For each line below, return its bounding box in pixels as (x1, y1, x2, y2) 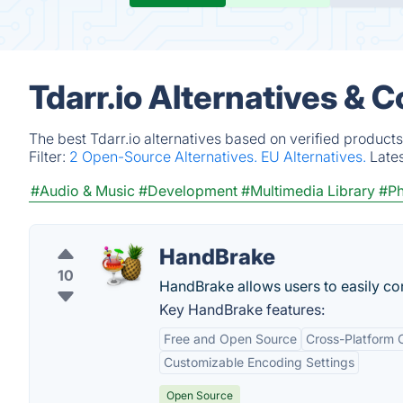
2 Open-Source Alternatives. (69, 148, 261, 166)
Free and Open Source (164, 331, 297, 346)
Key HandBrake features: (159, 300, 325, 318)
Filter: (29, 148, 69, 166)
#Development (139, 182, 237, 200)
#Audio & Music (31, 182, 135, 200)
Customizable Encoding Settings (164, 354, 354, 370)
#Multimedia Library (241, 182, 375, 200)
